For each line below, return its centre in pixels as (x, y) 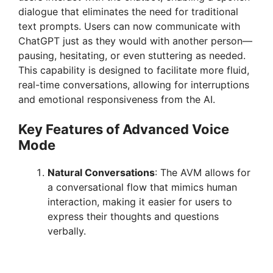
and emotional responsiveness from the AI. (117, 99)
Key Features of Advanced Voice (124, 129)
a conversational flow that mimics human (142, 187)
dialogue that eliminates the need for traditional (128, 11)
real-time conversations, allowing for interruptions (134, 84)
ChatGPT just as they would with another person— (135, 41)
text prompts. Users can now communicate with (129, 26)
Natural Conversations (101, 172)
